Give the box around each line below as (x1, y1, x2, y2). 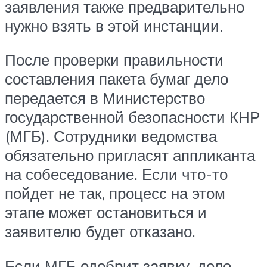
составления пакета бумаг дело (5, 69, 228, 89)
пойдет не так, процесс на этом (5, 184, 225, 203)
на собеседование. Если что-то (5, 164, 228, 184)
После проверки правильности (5, 50, 223, 70)
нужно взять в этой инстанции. (5, 15, 223, 35)
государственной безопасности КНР (5, 107, 260, 127)
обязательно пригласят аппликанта (5, 145, 255, 165)
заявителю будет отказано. (5, 222, 195, 241)
